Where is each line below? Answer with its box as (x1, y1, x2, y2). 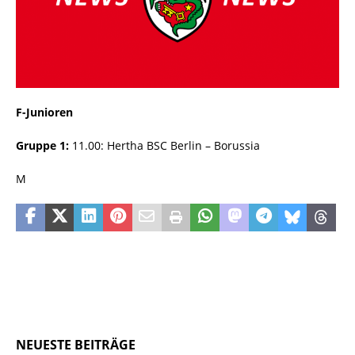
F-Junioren (16, 105, 73, 120)
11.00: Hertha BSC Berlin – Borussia (69, 138, 260, 154)
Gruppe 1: (16, 138, 69, 154)
